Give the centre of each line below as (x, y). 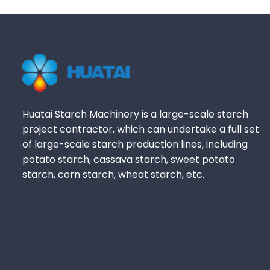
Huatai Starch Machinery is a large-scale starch (135, 115)
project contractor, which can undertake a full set (141, 130)
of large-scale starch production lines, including (135, 145)
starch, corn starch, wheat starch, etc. (113, 175)
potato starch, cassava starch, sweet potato (129, 160)
